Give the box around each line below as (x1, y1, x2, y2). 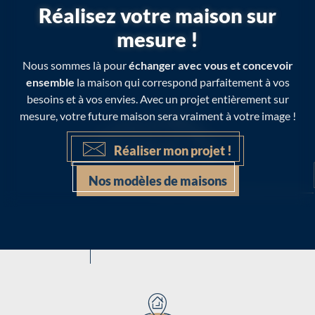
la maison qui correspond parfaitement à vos (74, 75, 290, 89)
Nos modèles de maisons (88, 172, 227, 188)
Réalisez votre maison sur (39, 3, 276, 27)
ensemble (25, 75, 75, 89)
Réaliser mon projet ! (114, 142, 232, 158)
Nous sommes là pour (22, 58, 129, 72)
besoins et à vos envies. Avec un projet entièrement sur (26, 91, 289, 105)
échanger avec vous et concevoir (128, 58, 293, 72)
